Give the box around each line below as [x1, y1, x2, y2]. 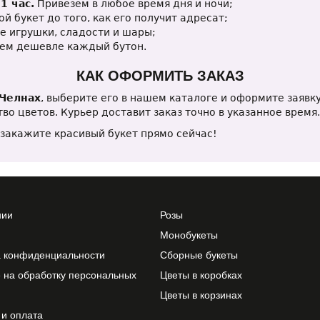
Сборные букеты [160, 249, 238, 261]
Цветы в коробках [160, 269, 242, 281]
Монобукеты [160, 229, 218, 241]
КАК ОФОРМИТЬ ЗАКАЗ [76, 68, 244, 84]
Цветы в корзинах [160, 289, 242, 301]
